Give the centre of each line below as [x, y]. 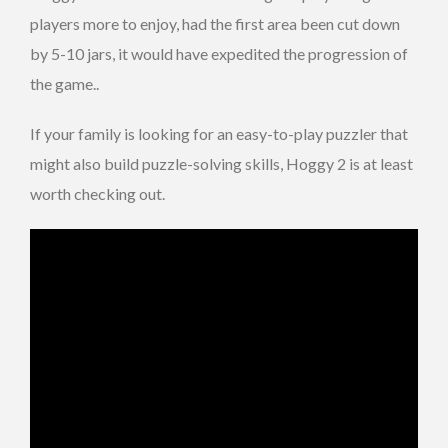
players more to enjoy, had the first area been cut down [215, 23]
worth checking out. [97, 193]
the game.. [66, 83]
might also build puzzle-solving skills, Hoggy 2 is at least [221, 163]
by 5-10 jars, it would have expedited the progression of [219, 53]
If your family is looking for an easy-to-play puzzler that [219, 133]
